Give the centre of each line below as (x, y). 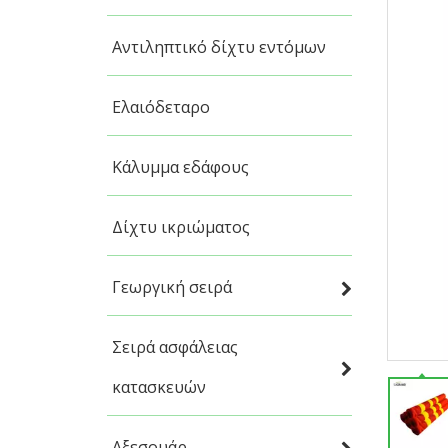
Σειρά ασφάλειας (175, 347)
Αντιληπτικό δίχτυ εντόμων (219, 47)
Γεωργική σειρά (172, 287)
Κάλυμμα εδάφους (180, 167)
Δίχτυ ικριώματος (181, 227)
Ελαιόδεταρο (161, 107)
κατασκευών (159, 387)
